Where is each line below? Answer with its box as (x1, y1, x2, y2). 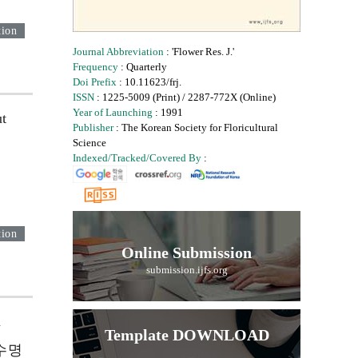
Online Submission (121, 244, 252, 262)
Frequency (73, 61, 118, 73)
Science (73, 137, 106, 149)
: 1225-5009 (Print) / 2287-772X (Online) (94, 91, 276, 103)
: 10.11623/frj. (117, 76, 181, 88)
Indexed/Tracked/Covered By (73, 152, 201, 164)
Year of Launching (73, 106, 153, 118)
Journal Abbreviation (73, 46, 164, 58)
